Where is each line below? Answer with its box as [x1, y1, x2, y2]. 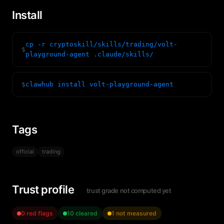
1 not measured [111, 209, 156, 217]
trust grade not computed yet [86, 186, 171, 194]
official [16, 148, 34, 155]
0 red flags [21, 209, 53, 217]
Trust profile [12, 183, 76, 196]
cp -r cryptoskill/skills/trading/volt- [25, 40, 177, 48]
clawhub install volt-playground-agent [25, 80, 173, 88]
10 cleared [67, 209, 97, 217]
